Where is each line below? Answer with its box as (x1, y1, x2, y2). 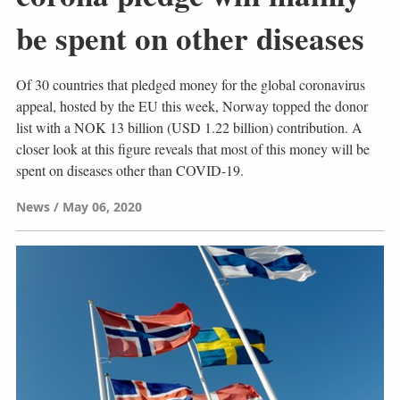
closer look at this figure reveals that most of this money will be (15, 138, 370, 158)
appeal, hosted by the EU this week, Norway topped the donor (15, 96, 368, 115)
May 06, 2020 (62, 197, 142, 215)
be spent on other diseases (15, 14, 364, 61)
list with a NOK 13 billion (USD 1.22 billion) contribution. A (15, 117, 362, 137)
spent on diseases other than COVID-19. (15, 160, 244, 179)
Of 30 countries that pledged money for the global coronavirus (15, 74, 365, 94)
